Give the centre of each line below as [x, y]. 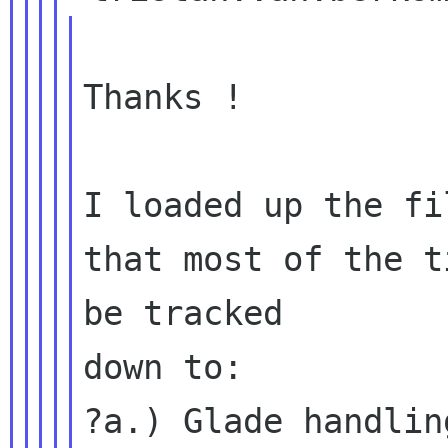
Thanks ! [163, 97]
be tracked [183, 313]
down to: [163, 367]
